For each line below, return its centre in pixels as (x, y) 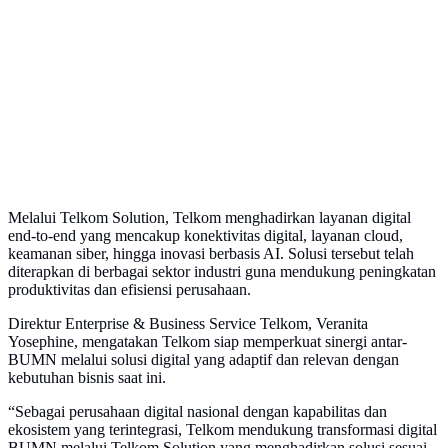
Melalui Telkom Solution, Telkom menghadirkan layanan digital (209, 218)
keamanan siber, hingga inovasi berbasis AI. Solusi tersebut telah (211, 254)
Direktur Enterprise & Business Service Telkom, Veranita (188, 324)
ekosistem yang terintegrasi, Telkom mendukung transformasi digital (222, 430)
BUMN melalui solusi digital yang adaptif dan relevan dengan (203, 360)
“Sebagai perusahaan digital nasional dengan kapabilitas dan (197, 412)
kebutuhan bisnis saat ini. (87, 378)
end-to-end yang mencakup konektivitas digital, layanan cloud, (205, 236)
